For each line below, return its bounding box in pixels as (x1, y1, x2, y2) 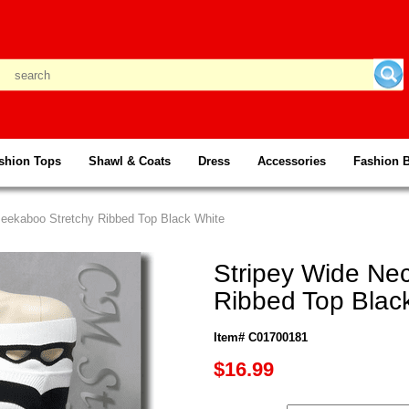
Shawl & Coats (89, 154, 171, 168)
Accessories (257, 154, 326, 168)
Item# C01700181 (214, 330, 308, 344)
